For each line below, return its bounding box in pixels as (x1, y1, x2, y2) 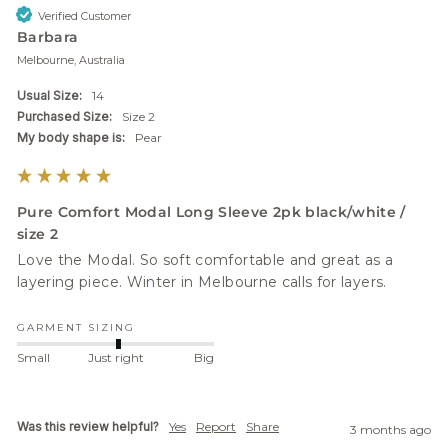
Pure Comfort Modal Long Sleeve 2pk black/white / (17, 202, 406, 221)
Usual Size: (17, 87, 82, 103)
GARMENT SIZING (17, 321, 135, 335)
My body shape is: (17, 129, 125, 145)
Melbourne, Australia (17, 52, 125, 67)
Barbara (17, 28, 79, 47)
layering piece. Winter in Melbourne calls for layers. (17, 273, 387, 292)
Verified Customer (38, 8, 131, 23)
